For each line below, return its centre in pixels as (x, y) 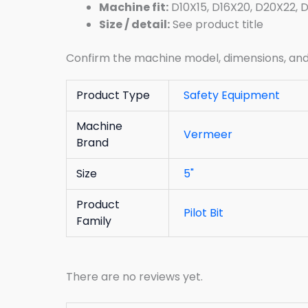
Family (94, 221)
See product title (217, 24)
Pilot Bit (204, 212)
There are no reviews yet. (134, 276)
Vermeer (208, 134)
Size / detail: (134, 24)
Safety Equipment (232, 95)
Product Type (113, 95)
